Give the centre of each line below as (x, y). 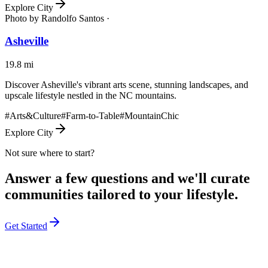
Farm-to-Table (93, 116)
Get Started (26, 226)
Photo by (22, 18)
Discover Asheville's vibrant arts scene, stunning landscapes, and (127, 85)
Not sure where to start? (50, 153)
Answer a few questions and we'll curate (127, 179)
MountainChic (152, 116)
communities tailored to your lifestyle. (121, 195)
